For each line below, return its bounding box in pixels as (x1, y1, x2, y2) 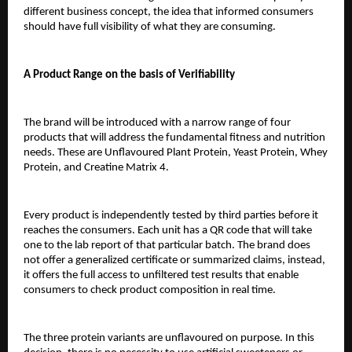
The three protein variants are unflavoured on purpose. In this (24, 332, 314, 345)
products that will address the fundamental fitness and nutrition (24, 132, 325, 145)
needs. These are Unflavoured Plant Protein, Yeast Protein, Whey (24, 147, 328, 159)
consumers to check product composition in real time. (24, 284, 276, 297)
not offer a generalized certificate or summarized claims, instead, (24, 255, 325, 267)
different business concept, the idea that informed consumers (24, 6, 313, 19)
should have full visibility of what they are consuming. (24, 21, 276, 34)
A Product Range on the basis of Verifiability (24, 69, 235, 82)
